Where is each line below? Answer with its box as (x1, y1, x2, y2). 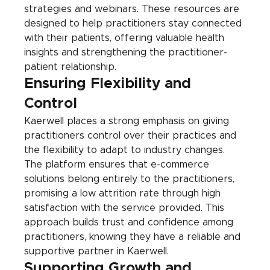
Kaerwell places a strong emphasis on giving (24, 116, 233, 127)
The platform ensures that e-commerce (24, 160, 213, 170)
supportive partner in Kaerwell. (24, 246, 169, 257)
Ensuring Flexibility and (24, 77, 196, 92)
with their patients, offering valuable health (24, 33, 228, 43)
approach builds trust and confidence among (24, 218, 237, 228)
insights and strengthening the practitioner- (24, 48, 228, 58)
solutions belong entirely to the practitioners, (24, 174, 238, 184)
